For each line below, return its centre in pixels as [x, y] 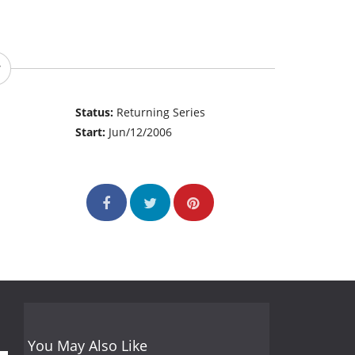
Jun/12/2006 [141, 132]
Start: [92, 132]
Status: [96, 113]
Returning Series [161, 113]
